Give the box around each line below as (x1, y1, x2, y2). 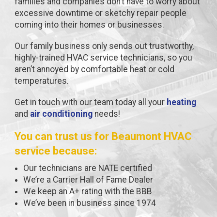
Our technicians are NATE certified (23, 163, 152, 173)
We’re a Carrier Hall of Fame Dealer (23, 174, 153, 185)
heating (167, 97, 196, 107)
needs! (93, 108, 120, 119)
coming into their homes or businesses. (15, 19, 164, 30)
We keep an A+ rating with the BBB (23, 186, 152, 196)
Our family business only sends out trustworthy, (15, 41, 194, 51)
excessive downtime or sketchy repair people (15, 8, 186, 18)
